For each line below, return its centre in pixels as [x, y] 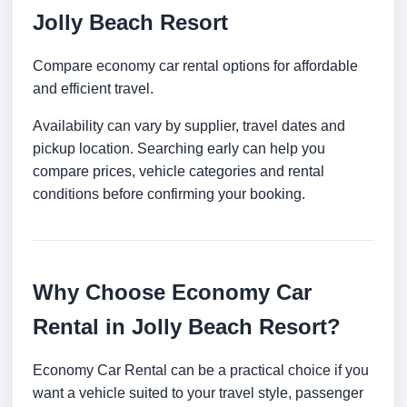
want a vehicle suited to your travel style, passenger [198, 393]
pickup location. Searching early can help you [179, 149]
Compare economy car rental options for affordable [195, 66]
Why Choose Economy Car [172, 293]
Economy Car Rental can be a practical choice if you [201, 371]
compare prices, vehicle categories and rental [179, 172]
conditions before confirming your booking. [169, 194]
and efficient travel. [93, 89]
